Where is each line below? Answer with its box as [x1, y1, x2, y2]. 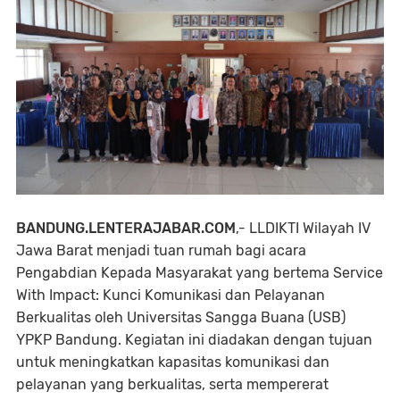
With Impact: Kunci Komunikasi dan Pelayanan [16, 286, 325, 304]
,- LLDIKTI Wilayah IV [236, 219, 371, 237]
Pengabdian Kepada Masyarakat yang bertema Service [16, 263, 383, 281]
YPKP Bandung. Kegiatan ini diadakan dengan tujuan [16, 330, 372, 348]
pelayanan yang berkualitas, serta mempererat [16, 375, 329, 393]
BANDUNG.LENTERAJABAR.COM [16, 219, 236, 237]
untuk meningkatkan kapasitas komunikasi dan [16, 353, 329, 371]
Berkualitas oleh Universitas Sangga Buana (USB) [16, 308, 346, 326]
